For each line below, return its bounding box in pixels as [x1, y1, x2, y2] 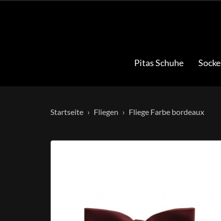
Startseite [50, 107, 83, 116]
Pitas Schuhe [134, 57, 184, 68]
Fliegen [94, 107, 118, 116]
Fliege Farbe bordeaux [129, 107, 204, 116]
